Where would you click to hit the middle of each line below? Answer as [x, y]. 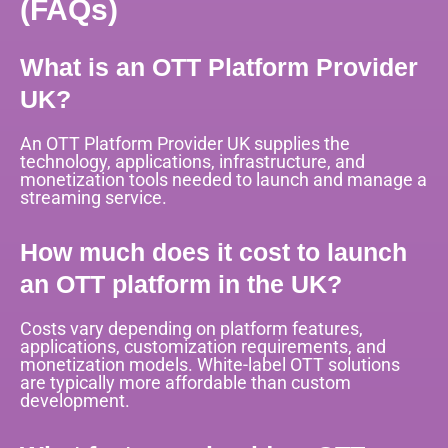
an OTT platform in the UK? [181, 284]
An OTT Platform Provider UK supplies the [185, 143]
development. [75, 401]
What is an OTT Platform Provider [219, 66]
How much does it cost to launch [213, 252]
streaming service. [93, 197]
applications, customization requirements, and [203, 347]
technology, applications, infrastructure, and [192, 161]
